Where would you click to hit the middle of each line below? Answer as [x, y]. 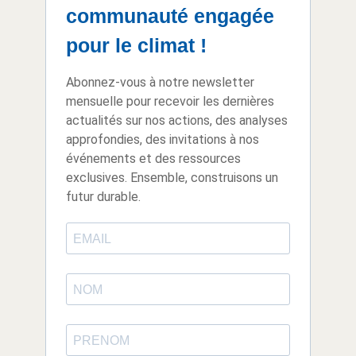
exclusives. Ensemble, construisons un [172, 178]
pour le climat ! [136, 46]
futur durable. [103, 197]
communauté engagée [170, 16]
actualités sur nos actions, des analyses [176, 121]
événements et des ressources [153, 159]
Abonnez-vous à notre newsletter [160, 83]
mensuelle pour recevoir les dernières [170, 102]
